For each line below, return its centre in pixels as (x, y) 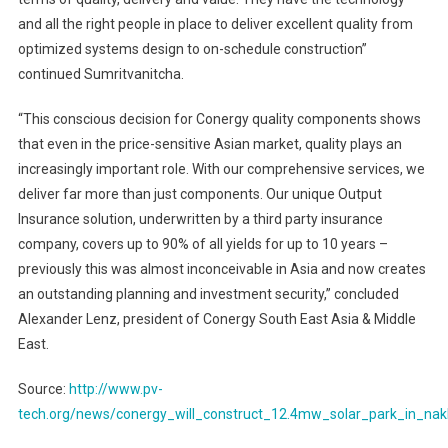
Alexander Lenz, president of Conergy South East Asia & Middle (216, 319)
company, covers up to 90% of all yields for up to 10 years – (202, 244)
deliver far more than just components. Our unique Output (199, 194)
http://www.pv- (115, 389)
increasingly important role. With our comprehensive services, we (221, 169)
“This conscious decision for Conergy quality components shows (219, 119)
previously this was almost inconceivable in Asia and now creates (221, 269)
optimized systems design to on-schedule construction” (192, 49)
